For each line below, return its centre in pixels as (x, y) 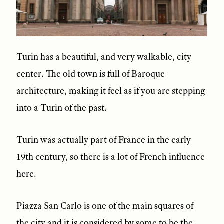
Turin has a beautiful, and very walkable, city (104, 57)
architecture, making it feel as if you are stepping (110, 91)
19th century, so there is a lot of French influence (110, 157)
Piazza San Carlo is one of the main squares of (105, 206)
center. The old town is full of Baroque (90, 74)
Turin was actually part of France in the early (103, 140)
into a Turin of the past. (61, 108)
